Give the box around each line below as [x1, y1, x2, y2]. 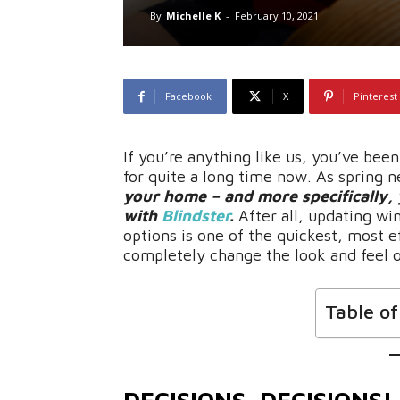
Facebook [165, 89, 212, 103]
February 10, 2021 [235, 9, 319, 22]
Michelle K [166, 9, 221, 22]
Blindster [162, 206, 229, 225]
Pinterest [354, 89, 397, 103]
